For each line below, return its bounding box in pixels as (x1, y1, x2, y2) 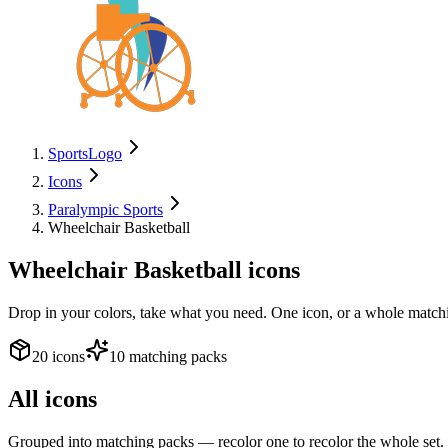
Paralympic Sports (48, 201, 163, 218)
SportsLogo (48, 145, 122, 162)
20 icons (32, 347, 85, 365)
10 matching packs (109, 347, 227, 365)
